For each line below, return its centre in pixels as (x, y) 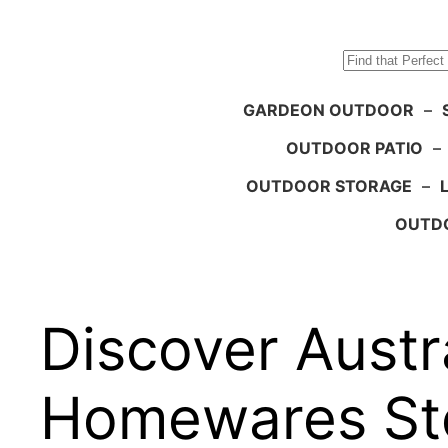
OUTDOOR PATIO (354, 148)
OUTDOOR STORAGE (329, 186)
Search (36, 63)
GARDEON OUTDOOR (328, 110)
